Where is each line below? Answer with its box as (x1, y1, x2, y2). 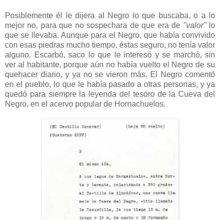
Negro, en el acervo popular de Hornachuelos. (5, 99, 167, 108)
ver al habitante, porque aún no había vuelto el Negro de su (5, 60, 215, 69)
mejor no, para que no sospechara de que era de (5, 21, 183, 29)
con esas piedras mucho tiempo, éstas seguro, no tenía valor (5, 40, 215, 49)
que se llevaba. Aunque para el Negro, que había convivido (5, 30, 215, 39)
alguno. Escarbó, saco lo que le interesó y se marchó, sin (5, 50, 215, 59)
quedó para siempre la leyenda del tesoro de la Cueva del (5, 89, 215, 98)
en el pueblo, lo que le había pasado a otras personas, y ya (5, 80, 215, 88)
